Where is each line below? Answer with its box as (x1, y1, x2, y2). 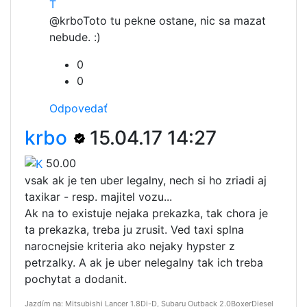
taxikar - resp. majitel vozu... (25, 190, 172, 204)
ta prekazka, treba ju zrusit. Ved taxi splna (25, 223, 244, 237)
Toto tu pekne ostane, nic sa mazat (83, 13, 266, 27)
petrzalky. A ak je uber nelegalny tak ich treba (25, 256, 263, 270)
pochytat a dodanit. (25, 272, 127, 286)
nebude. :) (49, 29, 101, 44)
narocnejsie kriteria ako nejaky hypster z (25, 239, 235, 254)
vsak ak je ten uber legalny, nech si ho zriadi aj (25, 173, 267, 188)
